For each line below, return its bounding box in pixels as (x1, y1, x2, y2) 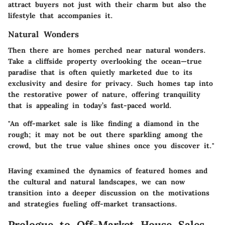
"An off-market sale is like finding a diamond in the (8, 119, 199, 129)
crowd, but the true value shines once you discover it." (8, 141, 214, 151)
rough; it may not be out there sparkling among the (8, 130, 203, 140)
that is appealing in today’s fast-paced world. (8, 101, 172, 110)
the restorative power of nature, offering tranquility (8, 90, 200, 99)
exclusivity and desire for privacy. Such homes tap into (8, 79, 213, 88)
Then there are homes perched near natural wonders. (8, 46, 206, 55)
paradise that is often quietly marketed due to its (8, 68, 192, 77)
